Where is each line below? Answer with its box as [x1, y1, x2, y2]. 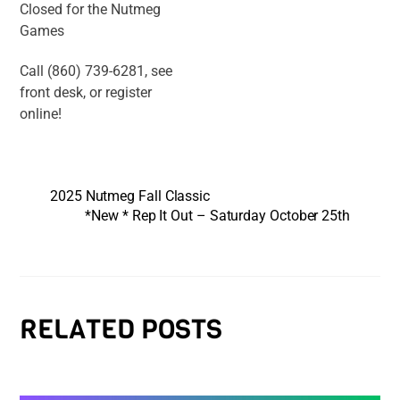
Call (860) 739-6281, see [20, 62, 173, 79]
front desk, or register [20, 83, 153, 101]
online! [20, 104, 66, 122]
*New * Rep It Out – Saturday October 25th [85, 206, 350, 224]
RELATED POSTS [20, 311, 223, 348]
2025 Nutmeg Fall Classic [50, 187, 211, 204]
